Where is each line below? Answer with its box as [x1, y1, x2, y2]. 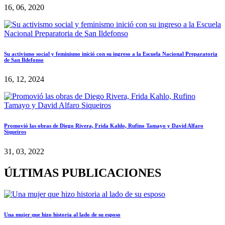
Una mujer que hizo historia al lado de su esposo [4, 211, 121, 218]
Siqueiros [4, 129, 26, 135]
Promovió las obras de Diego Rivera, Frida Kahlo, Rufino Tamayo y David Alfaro [4, 123, 203, 129]
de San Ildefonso [4, 56, 44, 63]
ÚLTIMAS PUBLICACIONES [4, 166, 161, 180]
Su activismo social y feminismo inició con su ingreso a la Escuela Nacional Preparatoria [4, 50, 217, 57]
